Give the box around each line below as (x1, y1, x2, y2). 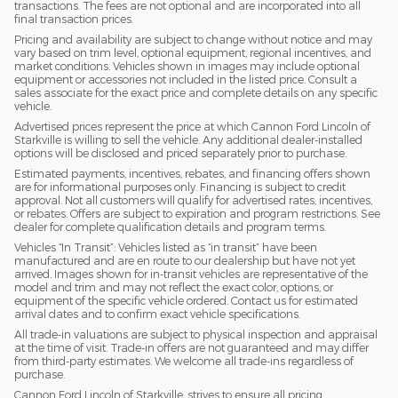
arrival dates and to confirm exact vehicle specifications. (14, 306, 300, 320)
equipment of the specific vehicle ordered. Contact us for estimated (14, 293, 358, 306)
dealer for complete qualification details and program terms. (14, 219, 326, 233)
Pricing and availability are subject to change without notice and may (14, 32, 372, 45)
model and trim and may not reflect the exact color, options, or (14, 280, 333, 293)
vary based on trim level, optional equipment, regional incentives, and (14, 45, 371, 59)
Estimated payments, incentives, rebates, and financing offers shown (14, 166, 370, 179)
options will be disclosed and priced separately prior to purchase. (14, 146, 346, 159)
